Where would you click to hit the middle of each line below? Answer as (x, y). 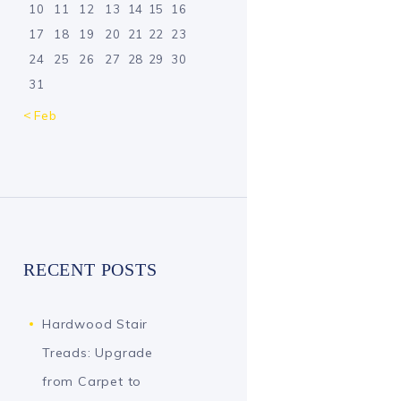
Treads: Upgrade (98, 352)
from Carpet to (92, 381)
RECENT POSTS (90, 270)
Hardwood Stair (95, 324)
